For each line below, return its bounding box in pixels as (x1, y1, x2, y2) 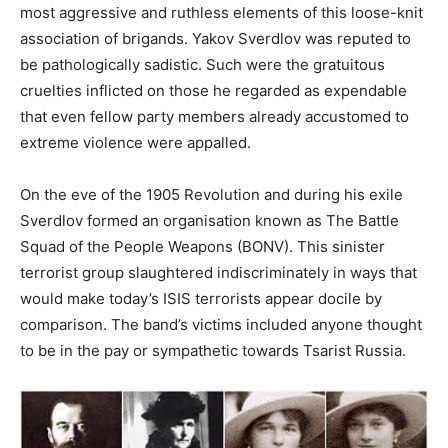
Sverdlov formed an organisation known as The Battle (20, 210, 399, 230)
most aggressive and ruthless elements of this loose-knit (20, 2, 423, 22)
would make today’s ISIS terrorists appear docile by (20, 288, 382, 308)
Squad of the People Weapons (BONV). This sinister (20, 236, 385, 256)
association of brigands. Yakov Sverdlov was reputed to (20, 28, 411, 48)
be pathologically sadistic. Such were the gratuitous (20, 54, 385, 74)
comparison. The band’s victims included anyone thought (20, 314, 422, 334)
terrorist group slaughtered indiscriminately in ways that (20, 262, 417, 282)
